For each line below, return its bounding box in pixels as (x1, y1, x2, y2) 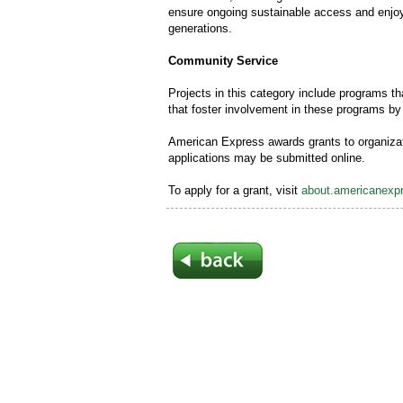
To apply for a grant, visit (168, 183, 301, 197)
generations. (168, 21, 232, 35)
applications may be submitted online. (168, 150, 365, 165)
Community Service (168, 53, 278, 67)
